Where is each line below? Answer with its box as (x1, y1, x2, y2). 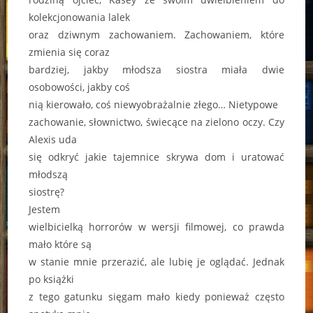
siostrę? (29, 184, 65, 198)
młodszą (29, 167, 68, 181)
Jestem (29, 202, 61, 216)
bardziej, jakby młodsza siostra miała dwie (29, 62, 284, 76)
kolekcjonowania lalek (29, 10, 131, 24)
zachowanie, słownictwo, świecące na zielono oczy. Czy (29, 115, 284, 129)
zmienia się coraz (29, 45, 110, 59)
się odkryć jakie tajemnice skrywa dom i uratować (29, 150, 284, 163)
